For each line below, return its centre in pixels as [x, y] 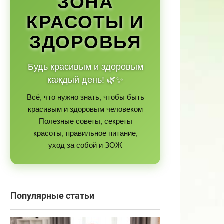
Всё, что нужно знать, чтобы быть [85, 97]
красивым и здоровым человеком [85, 109]
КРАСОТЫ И [85, 22]
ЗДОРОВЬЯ [85, 42]
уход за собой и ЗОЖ [85, 145]
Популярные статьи [52, 196]
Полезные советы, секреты [85, 121]
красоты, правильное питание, [85, 133]
